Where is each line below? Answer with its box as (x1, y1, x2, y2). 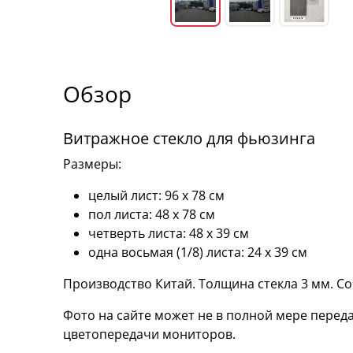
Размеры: (63, 154, 121, 173)
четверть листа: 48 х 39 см (88, 224, 249, 242)
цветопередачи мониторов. (63, 325, 236, 343)
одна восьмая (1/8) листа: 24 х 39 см (88, 243, 307, 261)
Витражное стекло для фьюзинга (63, 127, 315, 149)
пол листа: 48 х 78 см (88, 205, 215, 223)
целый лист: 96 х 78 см (88, 186, 225, 204)
